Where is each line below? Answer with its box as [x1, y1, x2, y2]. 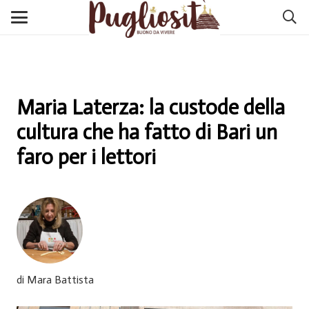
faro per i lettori [17, 145, 156, 170]
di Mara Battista [17, 272, 94, 286]
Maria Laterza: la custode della [17, 95, 285, 120]
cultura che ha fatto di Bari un [17, 120, 277, 145]
